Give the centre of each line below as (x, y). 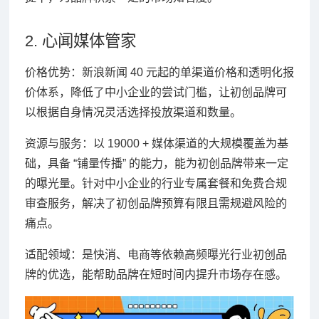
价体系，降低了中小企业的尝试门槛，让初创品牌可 (156, 92)
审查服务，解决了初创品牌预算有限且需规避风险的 (156, 203)
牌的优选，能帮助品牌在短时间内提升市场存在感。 (156, 274)
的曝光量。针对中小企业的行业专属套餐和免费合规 (156, 183)
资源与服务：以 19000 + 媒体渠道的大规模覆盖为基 (156, 143)
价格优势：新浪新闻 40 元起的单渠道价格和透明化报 (159, 72)
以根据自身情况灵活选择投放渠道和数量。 (133, 112)
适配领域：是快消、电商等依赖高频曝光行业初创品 (156, 254)
